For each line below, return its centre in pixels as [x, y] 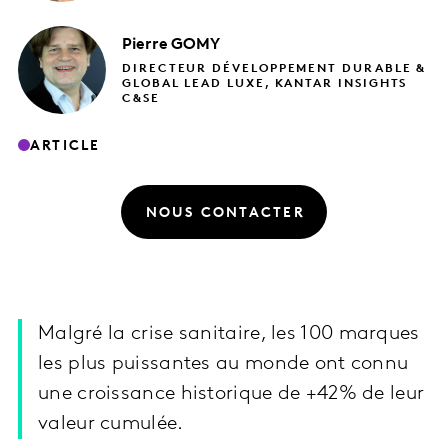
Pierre [145, 44]
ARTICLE [65, 146]
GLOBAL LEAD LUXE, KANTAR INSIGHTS [265, 83]
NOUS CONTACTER [225, 213]
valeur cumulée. [111, 424]
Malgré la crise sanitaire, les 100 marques [229, 334]
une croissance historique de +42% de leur [231, 394]
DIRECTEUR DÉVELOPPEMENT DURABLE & [274, 68]
